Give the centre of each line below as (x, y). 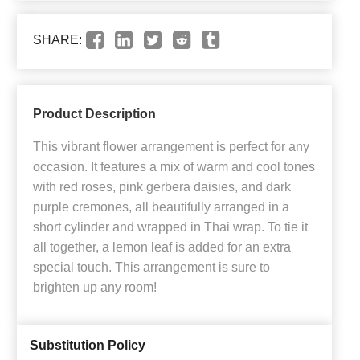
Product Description (94, 114)
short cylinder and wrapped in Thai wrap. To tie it (170, 227)
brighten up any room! (95, 288)
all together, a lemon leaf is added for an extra (162, 247)
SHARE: (57, 40)
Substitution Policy (88, 346)
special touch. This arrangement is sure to (151, 268)
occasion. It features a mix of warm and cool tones (174, 167)
